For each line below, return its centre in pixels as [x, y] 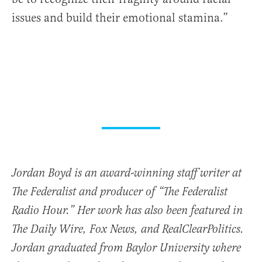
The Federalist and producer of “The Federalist [120, 192]
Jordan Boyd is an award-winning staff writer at [127, 173]
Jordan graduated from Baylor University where [126, 248]
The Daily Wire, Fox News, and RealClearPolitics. [128, 229]
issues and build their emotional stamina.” [120, 18]
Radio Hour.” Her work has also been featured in [127, 211]
